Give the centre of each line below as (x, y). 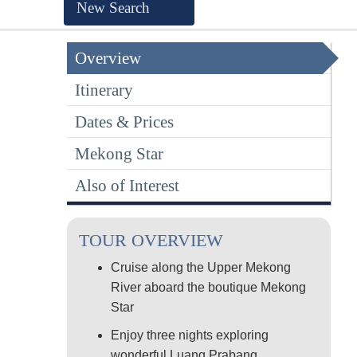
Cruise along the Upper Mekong (201, 268)
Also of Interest (127, 185)
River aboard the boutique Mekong (208, 288)
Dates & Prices (124, 122)
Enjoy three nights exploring (190, 335)
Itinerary (104, 90)
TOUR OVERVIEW (151, 241)
